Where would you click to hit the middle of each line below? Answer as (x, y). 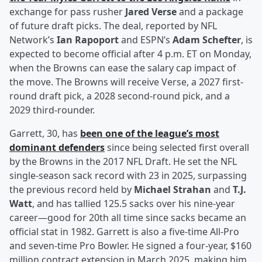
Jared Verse (151, 12)
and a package (210, 12)
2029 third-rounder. (52, 110)
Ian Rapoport (88, 40)
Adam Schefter (207, 40)
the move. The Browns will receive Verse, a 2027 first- (126, 82)
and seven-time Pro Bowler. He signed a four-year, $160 (130, 246)
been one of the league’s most (150, 134)
